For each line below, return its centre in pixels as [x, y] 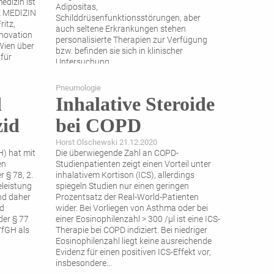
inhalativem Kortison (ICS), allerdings [125, 176]
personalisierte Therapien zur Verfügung [131, 40]
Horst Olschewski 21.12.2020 [106, 143]
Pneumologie [78, 88]
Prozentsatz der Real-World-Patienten [127, 198]
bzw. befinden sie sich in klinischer [119, 51]
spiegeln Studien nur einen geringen [122, 187]
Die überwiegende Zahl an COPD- [117, 154]
